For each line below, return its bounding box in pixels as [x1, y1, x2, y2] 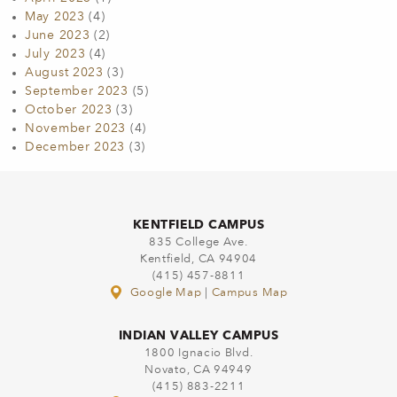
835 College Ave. [149, 237, 248, 248]
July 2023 [25, 48, 86, 60]
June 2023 [25, 29, 90, 42]
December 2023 [25, 141, 126, 153]
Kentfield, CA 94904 [139, 253, 258, 265]
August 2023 [25, 66, 104, 79]
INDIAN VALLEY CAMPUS [118, 328, 279, 342]
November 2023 [25, 122, 127, 135]
